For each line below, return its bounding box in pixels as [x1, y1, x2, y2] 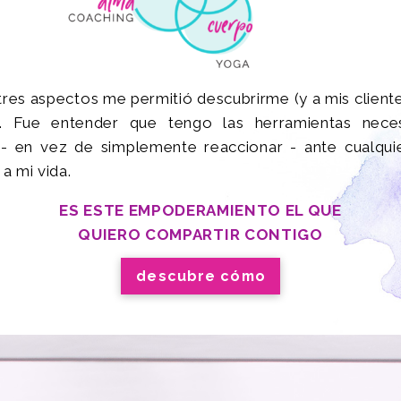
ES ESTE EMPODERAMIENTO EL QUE [59, 200, 342, 219]
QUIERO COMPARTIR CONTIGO [78, 225, 323, 243]
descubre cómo [136, 268, 266, 286]
